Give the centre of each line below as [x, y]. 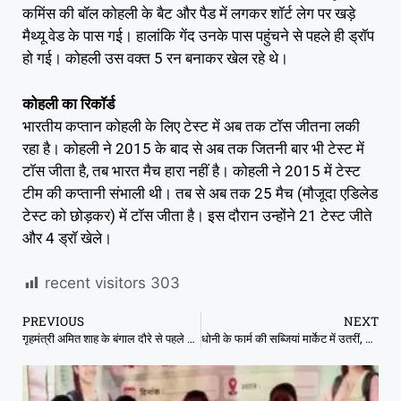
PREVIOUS [53, 322]
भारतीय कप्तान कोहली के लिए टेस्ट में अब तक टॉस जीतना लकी [191, 126]
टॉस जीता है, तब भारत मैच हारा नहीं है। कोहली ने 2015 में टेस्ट [192, 171]
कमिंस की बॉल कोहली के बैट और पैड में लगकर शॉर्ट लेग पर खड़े [189, 14]
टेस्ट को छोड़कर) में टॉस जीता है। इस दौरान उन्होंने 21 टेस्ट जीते [197, 215]
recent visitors [95, 283]
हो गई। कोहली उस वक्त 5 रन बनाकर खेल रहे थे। [155, 59]
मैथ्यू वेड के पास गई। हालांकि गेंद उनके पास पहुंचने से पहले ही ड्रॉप [198, 36]
